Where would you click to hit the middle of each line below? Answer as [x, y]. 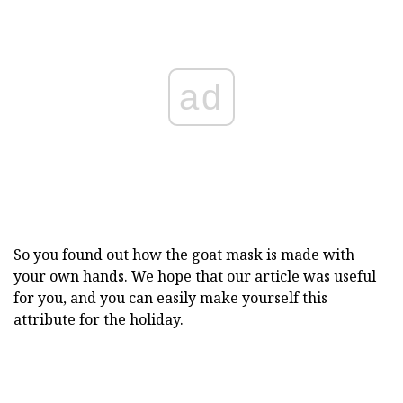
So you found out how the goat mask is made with [184, 254]
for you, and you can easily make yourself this [170, 297]
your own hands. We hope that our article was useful [195, 276]
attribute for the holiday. [99, 319]
